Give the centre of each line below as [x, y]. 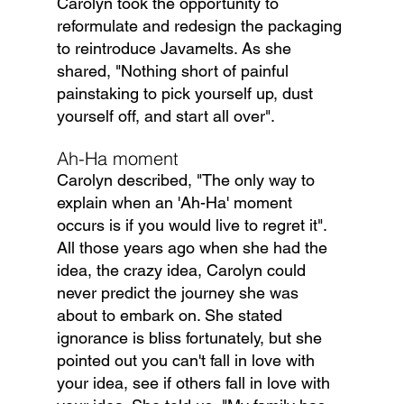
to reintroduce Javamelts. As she [176, 49]
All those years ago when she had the [194, 248]
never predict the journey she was [179, 293]
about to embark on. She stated [171, 316]
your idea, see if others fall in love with [195, 383]
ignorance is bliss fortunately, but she [191, 338]
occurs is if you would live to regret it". [193, 225]
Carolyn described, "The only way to [188, 180]
